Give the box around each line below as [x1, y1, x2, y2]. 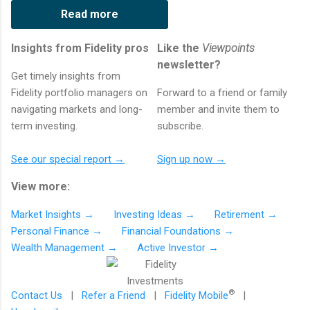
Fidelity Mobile [165, 289, 228, 302]
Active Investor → [137, 241, 219, 254]
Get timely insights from [11, 69, 120, 82]
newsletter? [157, 57, 221, 71]
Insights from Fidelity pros [11, 41, 149, 55]
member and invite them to [157, 102, 280, 116]
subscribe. [157, 119, 203, 132]
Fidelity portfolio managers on [11, 86, 147, 99]
